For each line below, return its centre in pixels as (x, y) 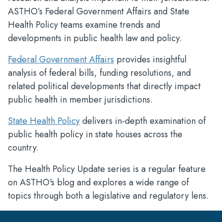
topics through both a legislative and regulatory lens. (108, 196)
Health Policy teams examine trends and (84, 25)
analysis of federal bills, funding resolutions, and (99, 73)
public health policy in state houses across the (95, 134)
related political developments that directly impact (104, 86)
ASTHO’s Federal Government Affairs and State (99, 11)
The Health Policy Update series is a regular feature (107, 169)
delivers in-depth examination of (143, 121)
